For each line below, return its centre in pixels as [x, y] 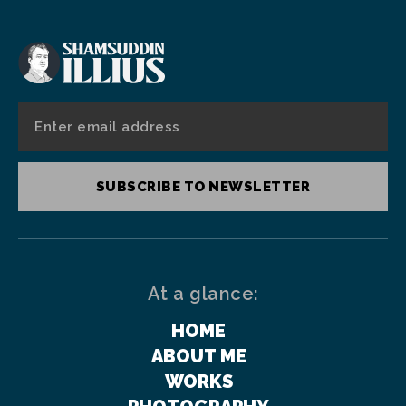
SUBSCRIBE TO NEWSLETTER [203, 186]
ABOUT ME [198, 356]
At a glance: [203, 293]
